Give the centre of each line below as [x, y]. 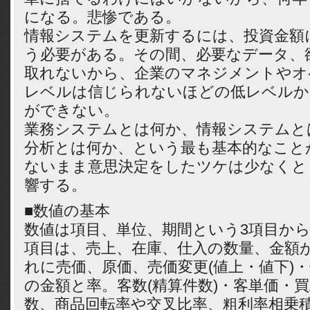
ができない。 [72, 110]
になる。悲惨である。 [102, 17]
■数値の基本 [67, 211]
